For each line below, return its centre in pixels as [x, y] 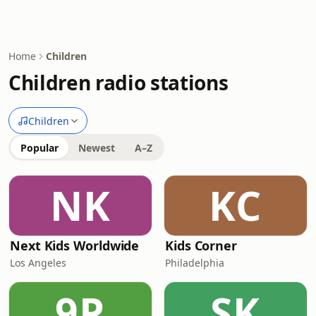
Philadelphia [195, 263]
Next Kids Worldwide [75, 245]
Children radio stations [119, 83]
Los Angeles [38, 263]
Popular [39, 148]
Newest [97, 148]
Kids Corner [201, 245]
